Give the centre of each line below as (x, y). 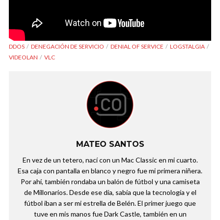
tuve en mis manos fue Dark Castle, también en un (110, 214)
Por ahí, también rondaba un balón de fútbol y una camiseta (110, 181)
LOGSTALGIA (187, 46)
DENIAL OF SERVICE (137, 46)
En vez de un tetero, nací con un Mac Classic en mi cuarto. (110, 160)
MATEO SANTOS (110, 144)
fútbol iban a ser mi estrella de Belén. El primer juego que (110, 203)
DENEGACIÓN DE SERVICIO (68, 46)
